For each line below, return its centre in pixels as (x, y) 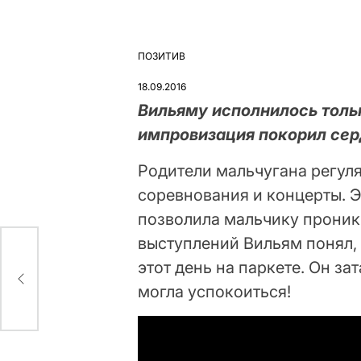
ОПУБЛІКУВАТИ (175, 62)
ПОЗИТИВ (162, 56)
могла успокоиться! (215, 291)
